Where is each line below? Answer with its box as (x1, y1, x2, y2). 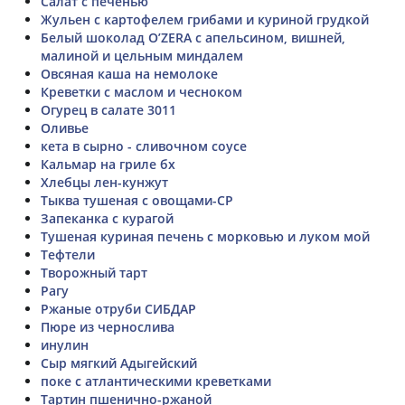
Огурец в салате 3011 (41, 100, 176, 118)
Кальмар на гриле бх (41, 155, 175, 173)
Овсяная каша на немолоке (41, 64, 218, 82)
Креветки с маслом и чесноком (41, 82, 242, 100)
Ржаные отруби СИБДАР (41, 299, 196, 317)
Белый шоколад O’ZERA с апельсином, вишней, (41, 28, 345, 46)
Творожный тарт (41, 263, 147, 281)
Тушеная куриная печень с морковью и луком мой (41, 227, 370, 245)
